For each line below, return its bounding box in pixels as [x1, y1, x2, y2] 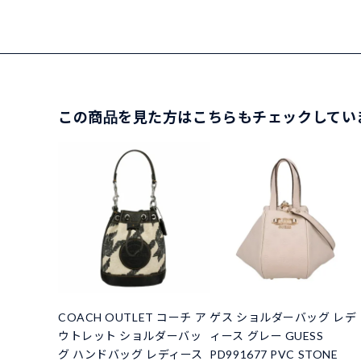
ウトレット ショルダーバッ [58, 329, 202, 343]
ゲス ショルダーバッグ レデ [210, 310, 357, 325]
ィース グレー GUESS [210, 329, 324, 343]
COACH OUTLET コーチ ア [58, 310, 207, 325]
